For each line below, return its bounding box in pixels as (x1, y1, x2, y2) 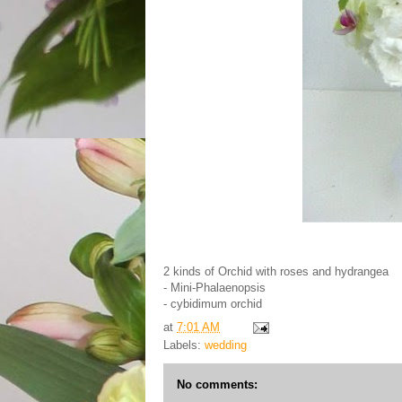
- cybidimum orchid (163, 297, 262, 310)
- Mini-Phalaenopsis (163, 281, 266, 294)
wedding (205, 337, 247, 352)
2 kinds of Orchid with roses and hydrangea (163, 265, 389, 278)
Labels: (163, 337, 205, 352)
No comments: (177, 377, 258, 391)
